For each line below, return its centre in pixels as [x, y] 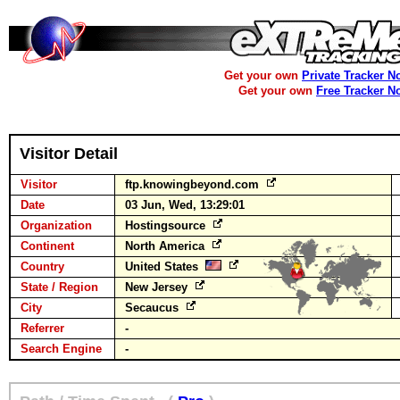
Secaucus [154, 308]
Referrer [42, 328]
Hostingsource [167, 225]
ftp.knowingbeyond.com [194, 184]
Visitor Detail [69, 154]
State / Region [59, 287]
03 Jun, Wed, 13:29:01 [185, 205]
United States [165, 267]
